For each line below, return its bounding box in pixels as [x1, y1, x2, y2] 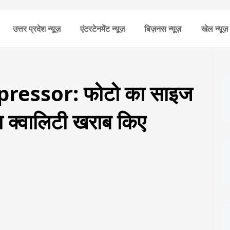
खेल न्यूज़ [201, 23, 228, 34]
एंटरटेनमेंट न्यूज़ [80, 23, 125, 34]
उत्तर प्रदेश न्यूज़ [12, 23, 61, 34]
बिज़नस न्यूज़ [144, 23, 182, 34]
